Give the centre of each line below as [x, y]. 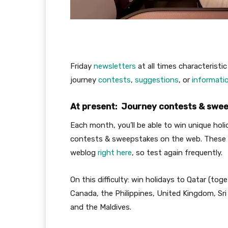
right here [115, 152]
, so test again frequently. [177, 152]
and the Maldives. [101, 207]
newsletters [115, 66]
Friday [82, 66]
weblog [84, 152]
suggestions [157, 80]
